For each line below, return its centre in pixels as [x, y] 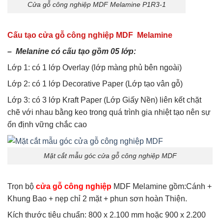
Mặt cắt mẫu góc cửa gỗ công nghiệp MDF [110, 156]
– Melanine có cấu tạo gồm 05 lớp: [72, 52]
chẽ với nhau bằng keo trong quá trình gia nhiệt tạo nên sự [109, 112]
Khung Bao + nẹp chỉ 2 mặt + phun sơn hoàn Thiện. [97, 198]
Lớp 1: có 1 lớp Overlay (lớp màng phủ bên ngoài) [95, 68]
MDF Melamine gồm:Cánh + [162, 186]
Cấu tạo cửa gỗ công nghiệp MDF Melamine [90, 35]
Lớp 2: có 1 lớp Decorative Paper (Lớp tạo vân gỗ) [95, 84]
